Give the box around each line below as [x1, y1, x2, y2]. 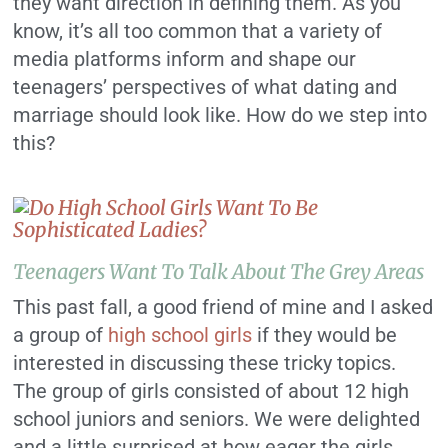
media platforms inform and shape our [13, 46, 357, 71]
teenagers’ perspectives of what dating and [13, 74, 398, 99]
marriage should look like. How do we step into [13, 102, 428, 127]
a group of [13, 322, 109, 347]
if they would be [252, 322, 398, 347]
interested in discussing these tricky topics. [13, 350, 397, 375]
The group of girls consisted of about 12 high [13, 378, 410, 403]
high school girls [108, 322, 253, 347]
